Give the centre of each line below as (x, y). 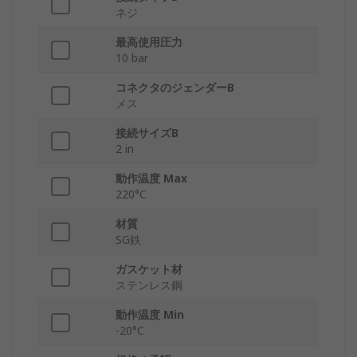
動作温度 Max (151, 178)
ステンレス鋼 (149, 285)
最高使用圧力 (149, 42)
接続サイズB (147, 133)
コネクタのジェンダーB (175, 88)
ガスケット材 (149, 269)
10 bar (132, 58)
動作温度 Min (150, 315)
